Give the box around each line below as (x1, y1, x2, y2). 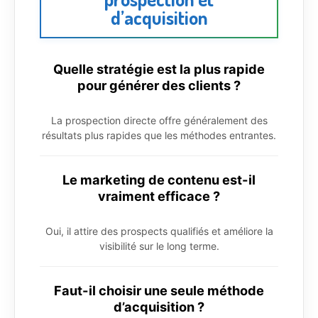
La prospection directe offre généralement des (50, 114, 268, 126)
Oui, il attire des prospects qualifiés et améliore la (45, 224, 273, 237)
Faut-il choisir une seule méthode (54, 282, 264, 298)
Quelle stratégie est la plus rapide (53, 60, 265, 77)
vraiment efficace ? (98, 187, 220, 204)
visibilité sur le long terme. (99, 239, 219, 252)
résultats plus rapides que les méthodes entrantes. (42, 128, 276, 141)
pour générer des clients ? (77, 77, 241, 93)
